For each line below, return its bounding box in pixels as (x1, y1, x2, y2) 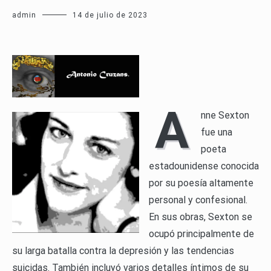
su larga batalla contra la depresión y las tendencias (12, 245, 234, 257)
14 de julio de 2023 (73, 11, 148, 20)
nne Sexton (201, 109, 249, 122)
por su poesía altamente (149, 177, 253, 189)
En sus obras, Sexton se (149, 211, 252, 223)
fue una (201, 126, 232, 139)
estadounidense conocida (149, 160, 259, 172)
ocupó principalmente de (149, 228, 254, 240)
